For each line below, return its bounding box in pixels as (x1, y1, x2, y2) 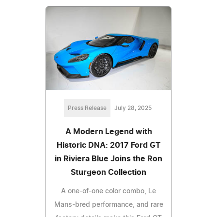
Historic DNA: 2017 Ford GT (56, 141, 161, 150)
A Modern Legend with (65, 128, 152, 136)
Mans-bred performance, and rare (54, 201, 163, 209)
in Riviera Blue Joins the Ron (55, 155, 162, 163)
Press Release (67, 105, 107, 111)
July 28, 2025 (114, 105, 152, 111)
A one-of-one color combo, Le (61, 188, 156, 195)
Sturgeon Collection (71, 169, 146, 177)
